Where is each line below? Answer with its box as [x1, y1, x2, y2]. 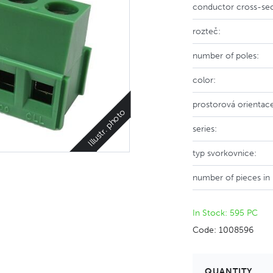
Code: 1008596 [193, 225, 254, 235]
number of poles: [193, 51, 260, 61]
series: [193, 124, 218, 134]
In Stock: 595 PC [193, 208, 258, 218]
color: [193, 75, 216, 85]
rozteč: [193, 26, 221, 37]
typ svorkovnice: [193, 148, 257, 158]
